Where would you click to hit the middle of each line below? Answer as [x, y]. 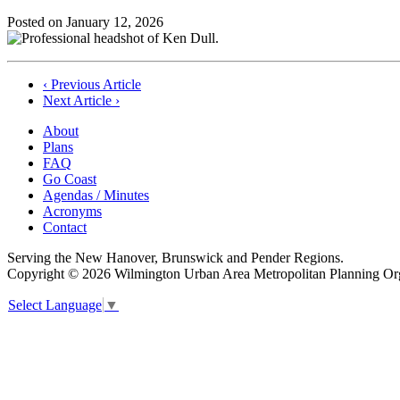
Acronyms [72, 211]
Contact [65, 227]
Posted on [37, 21]
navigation [54, 111]
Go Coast [70, 179]
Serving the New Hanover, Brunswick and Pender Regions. [175, 257]
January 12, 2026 [115, 21]
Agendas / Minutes [96, 195]
